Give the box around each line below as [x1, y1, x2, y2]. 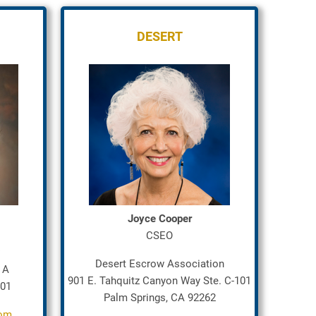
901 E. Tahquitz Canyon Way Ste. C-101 [68, 274, 251, 287]
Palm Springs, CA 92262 [103, 291, 216, 304]
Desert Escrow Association [95, 257, 224, 270]
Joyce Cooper [127, 212, 192, 225]
